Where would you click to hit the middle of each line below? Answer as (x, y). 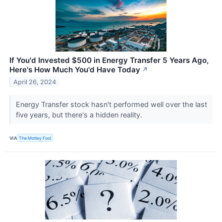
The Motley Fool (35, 138)
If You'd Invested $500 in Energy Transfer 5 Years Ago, (109, 60)
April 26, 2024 (35, 82)
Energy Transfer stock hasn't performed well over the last (111, 104)
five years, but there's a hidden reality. (80, 114)
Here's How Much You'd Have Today (75, 69)
